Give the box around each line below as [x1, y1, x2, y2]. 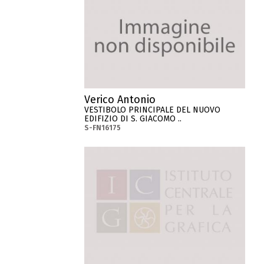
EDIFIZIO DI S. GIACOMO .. [84, 114, 182, 124]
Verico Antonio [84, 93, 156, 107]
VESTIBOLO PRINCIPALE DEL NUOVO [84, 105, 221, 115]
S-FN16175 [84, 124, 121, 133]
